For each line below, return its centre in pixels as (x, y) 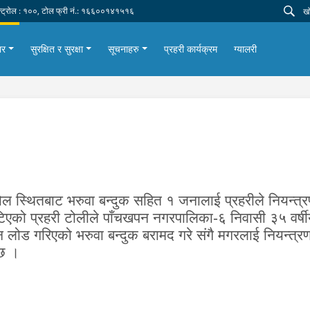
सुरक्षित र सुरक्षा (57, 49)
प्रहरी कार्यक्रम (190, 49)
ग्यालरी (245, 49)
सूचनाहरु (123, 49)
